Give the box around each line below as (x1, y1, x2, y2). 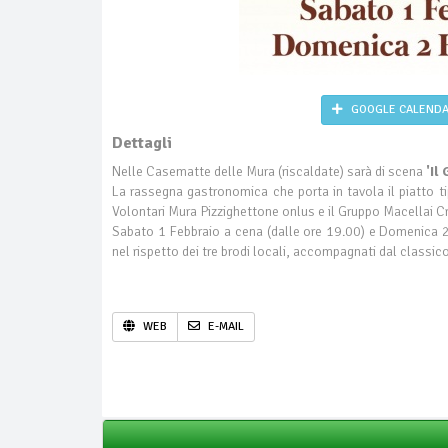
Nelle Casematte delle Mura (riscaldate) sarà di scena (112, 163, 426, 180)
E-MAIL (205, 319, 244, 334)
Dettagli (112, 133, 172, 153)
